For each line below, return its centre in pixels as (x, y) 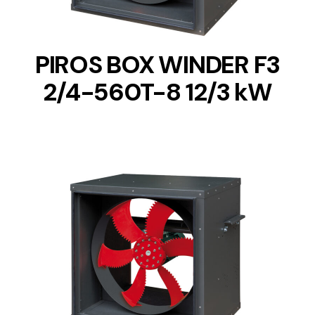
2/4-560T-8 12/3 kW (157, 92)
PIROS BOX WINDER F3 (157, 65)
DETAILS (157, 264)
